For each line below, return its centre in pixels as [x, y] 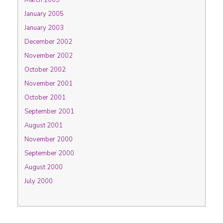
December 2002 [48, 42]
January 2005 [44, 14]
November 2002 [49, 56]
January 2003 [44, 28]
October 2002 [45, 70]
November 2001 [49, 84]
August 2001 [44, 125]
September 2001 [49, 111]
